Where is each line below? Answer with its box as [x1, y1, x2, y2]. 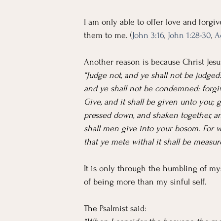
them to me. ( [84, 31, 132, 40]
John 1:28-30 [168, 31, 211, 40]
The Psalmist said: [84, 204, 147, 213]
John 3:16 [132, 31, 164, 40]
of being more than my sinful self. [84, 177, 207, 186]
